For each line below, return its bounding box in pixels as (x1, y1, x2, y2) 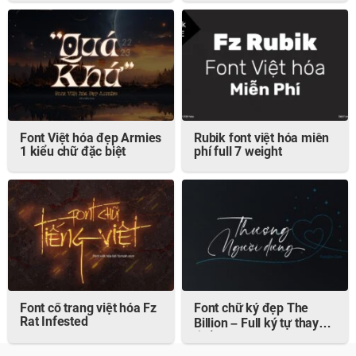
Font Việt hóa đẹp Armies (20, 133, 162, 146)
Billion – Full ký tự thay (194, 318, 319, 331)
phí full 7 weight (194, 146, 282, 160)
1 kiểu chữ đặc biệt (20, 146, 126, 160)
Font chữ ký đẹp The (194, 303, 309, 316)
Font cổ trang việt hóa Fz (20, 303, 157, 316)
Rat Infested (20, 316, 88, 330)
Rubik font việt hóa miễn (194, 133, 330, 146)
